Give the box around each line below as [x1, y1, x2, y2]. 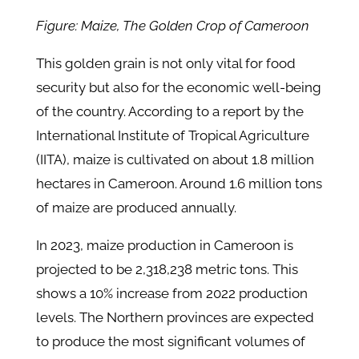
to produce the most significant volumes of [35, 333, 305, 350]
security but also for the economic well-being [35, 79, 321, 96]
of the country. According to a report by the [35, 103, 304, 120]
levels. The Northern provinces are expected [35, 309, 314, 326]
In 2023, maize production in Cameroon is [35, 237, 293, 254]
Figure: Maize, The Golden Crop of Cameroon [35, 18, 309, 34]
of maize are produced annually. [35, 200, 236, 216]
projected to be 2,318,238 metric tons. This [35, 261, 298, 278]
